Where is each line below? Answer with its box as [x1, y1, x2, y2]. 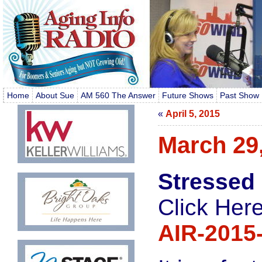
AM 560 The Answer [80, 91, 156, 100]
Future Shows [161, 91, 213, 100]
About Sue [35, 91, 74, 100]
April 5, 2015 [165, 109, 220, 119]
